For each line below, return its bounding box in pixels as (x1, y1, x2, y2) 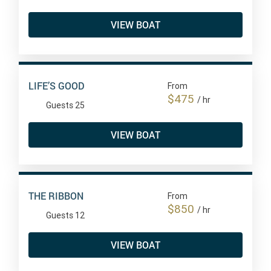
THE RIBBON (28, 189, 83, 202)
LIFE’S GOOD (28, 79, 85, 92)
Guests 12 (45, 210, 85, 220)
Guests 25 (45, 100, 85, 110)
